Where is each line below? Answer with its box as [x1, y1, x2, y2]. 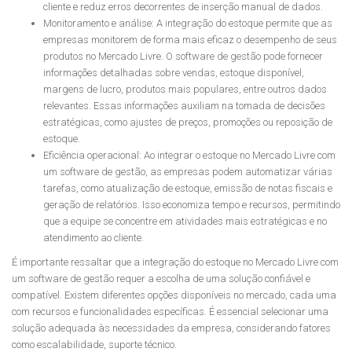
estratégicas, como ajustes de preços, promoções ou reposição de [43, 116, 332, 128]
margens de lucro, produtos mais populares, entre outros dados [43, 83, 327, 95]
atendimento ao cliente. [43, 232, 144, 244]
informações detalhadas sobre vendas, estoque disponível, [43, 67, 304, 79]
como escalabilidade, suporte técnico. [12, 339, 177, 350]
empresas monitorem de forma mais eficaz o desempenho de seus [43, 34, 337, 46]
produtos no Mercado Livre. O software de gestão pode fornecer [43, 50, 323, 62]
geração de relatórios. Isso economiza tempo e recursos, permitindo [43, 199, 340, 211]
